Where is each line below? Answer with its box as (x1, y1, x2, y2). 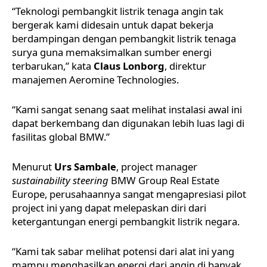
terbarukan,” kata (12, 58, 94, 73)
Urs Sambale (54, 159, 116, 173)
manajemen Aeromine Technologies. (12, 72, 179, 86)
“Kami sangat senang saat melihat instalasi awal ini (12, 102, 242, 116)
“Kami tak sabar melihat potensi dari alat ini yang (12, 244, 234, 258)
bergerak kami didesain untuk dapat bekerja (12, 17, 213, 32)
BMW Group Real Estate (108, 173, 219, 187)
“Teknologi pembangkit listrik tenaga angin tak (12, 4, 223, 18)
